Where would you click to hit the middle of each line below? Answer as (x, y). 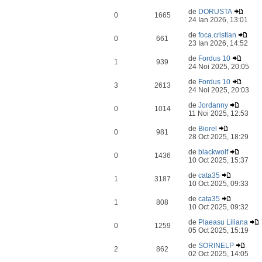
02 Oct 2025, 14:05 (219, 254)
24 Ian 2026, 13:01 (218, 20)
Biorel (208, 129)
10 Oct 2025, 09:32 (219, 207)
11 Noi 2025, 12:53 (219, 113)
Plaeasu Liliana (223, 222)
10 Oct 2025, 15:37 (219, 160)
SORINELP (216, 246)
